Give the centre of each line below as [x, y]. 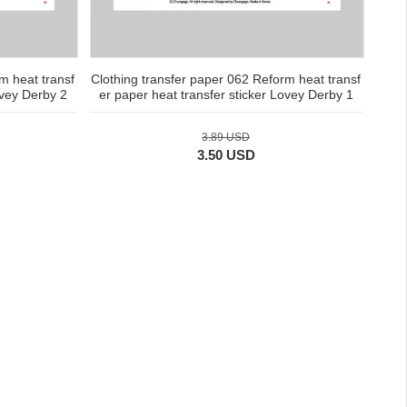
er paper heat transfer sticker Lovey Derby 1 [226, 95]
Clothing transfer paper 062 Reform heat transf [226, 79]
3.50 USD [226, 155]
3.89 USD [226, 138]
